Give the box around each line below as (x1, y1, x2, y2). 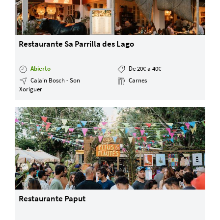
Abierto (30, 64, 51, 72)
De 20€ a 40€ (127, 64, 161, 72)
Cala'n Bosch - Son (29, 76, 81, 84)
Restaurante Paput (19, 193, 86, 204)
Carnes (127, 76, 147, 84)
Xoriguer (19, 85, 43, 93)
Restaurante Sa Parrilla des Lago (19, 38, 135, 50)
